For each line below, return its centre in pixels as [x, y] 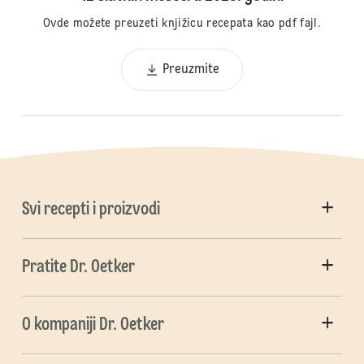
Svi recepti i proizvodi [91, 210]
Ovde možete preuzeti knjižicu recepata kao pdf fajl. [182, 24]
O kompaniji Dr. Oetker [93, 325]
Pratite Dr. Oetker [78, 268]
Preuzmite [191, 70]
